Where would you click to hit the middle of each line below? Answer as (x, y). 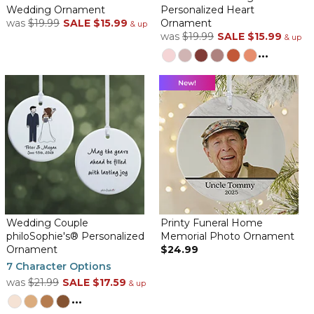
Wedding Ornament (55, 10)
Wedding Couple (47, 223)
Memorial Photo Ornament (227, 237)
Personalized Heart (207, 10)
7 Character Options (59, 267)
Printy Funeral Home (212, 223)
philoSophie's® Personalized (75, 237)
